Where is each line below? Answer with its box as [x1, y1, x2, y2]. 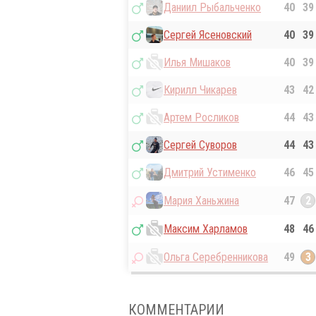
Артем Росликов [164, 111, 239, 125]
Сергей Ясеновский [164, 28, 252, 42]
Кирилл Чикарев [164, 83, 237, 97]
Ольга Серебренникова [164, 250, 268, 265]
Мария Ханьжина [164, 194, 239, 208]
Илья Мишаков [164, 56, 231, 70]
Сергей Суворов [164, 138, 237, 152]
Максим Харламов [164, 222, 248, 236]
